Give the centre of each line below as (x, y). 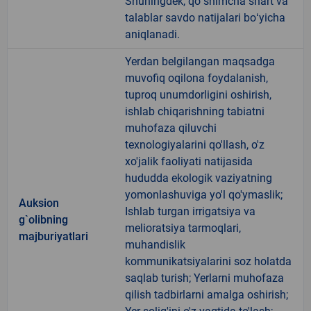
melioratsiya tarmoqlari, (183, 228)
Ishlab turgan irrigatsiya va (190, 211)
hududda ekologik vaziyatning (199, 178)
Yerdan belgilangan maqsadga (200, 61)
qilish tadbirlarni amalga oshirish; (207, 294)
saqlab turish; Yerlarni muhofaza (204, 278)
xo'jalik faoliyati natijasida (189, 161)
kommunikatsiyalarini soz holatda (208, 261)
